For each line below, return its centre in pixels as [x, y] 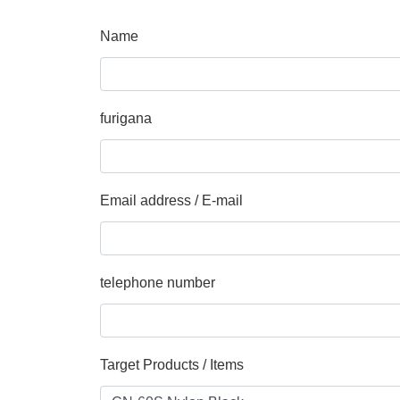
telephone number [158, 282]
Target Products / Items [172, 364]
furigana [126, 118]
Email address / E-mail [171, 200]
